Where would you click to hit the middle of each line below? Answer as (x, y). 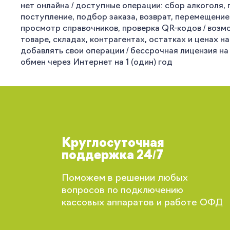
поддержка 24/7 (113, 156)
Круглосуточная (113, 144)
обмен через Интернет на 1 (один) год (97, 63)
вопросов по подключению (123, 191)
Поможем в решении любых (125, 178)
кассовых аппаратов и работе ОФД (142, 203)
